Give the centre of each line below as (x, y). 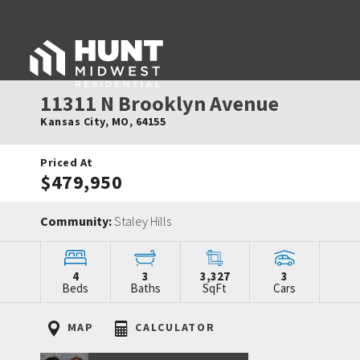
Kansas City (73, 121)
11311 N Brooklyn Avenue (160, 103)
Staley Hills (143, 221)
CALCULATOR (173, 327)
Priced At (67, 162)
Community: (77, 221)
